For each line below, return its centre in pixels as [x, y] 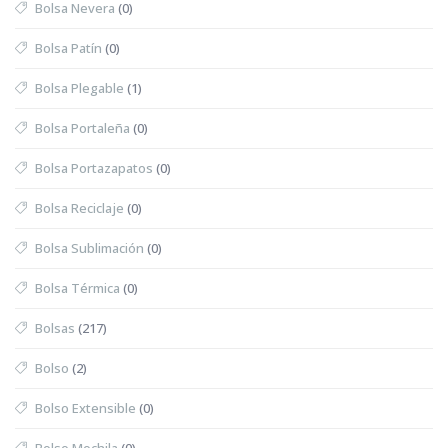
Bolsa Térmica [77, 287]
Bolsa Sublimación [89, 247]
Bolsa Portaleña [82, 127]
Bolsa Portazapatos [94, 167]
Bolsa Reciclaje [79, 207]
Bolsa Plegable [79, 87]
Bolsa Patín [68, 47]
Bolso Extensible [85, 407]
